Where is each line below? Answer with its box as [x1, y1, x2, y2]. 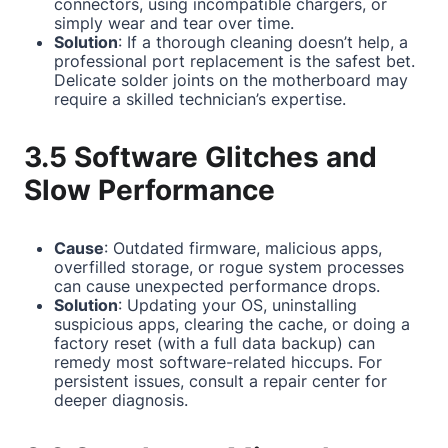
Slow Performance [24, 173, 275, 207]
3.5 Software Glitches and [24, 140, 377, 174]
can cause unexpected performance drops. [54, 276, 380, 296]
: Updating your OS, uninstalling [118, 295, 357, 315]
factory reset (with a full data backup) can [54, 333, 375, 353]
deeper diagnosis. [54, 390, 188, 410]
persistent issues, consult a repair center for [54, 371, 387, 391]
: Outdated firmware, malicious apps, [104, 238, 382, 258]
